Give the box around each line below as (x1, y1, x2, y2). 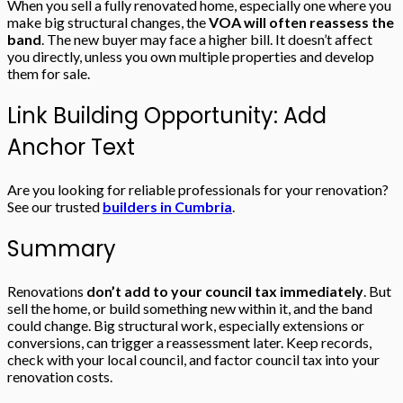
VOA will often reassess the (209, 13, 394, 31)
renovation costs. (7, 367, 112, 385)
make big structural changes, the (7, 13, 209, 31)
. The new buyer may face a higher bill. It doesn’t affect (41, 31, 372, 49)
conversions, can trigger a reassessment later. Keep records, (7, 333, 372, 351)
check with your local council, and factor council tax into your (7, 350, 380, 368)
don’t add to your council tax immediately (86, 282, 363, 300)
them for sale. (7, 65, 90, 83)
